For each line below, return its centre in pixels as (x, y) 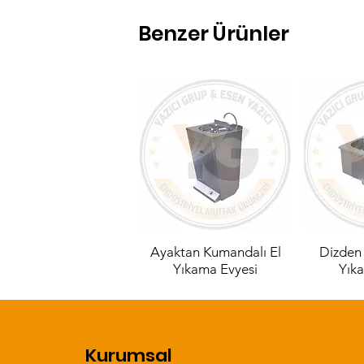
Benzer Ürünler (214, 34)
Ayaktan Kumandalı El (215, 252)
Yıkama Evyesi (216, 269)
